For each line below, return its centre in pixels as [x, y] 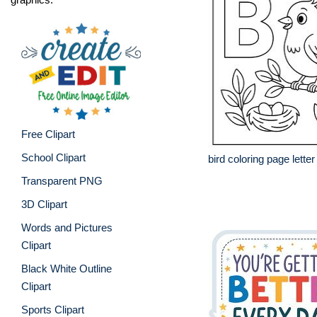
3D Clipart [44, 204]
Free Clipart [48, 134]
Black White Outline [67, 268]
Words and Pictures [67, 227]
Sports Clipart [53, 309]
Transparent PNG [62, 180]
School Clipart [53, 157]
